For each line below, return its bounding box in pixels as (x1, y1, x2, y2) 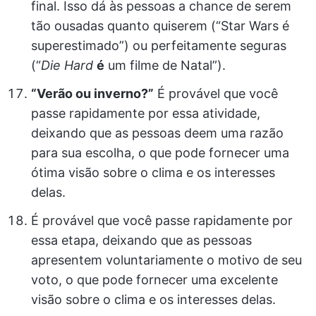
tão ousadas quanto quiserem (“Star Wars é (31, 18, 289, 33)
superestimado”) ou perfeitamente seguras (31, 38, 286, 53)
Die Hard (41, 58, 93, 73)
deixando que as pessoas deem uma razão (31, 126, 284, 140)
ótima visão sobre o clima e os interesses (31, 165, 275, 180)
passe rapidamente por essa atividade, (31, 106, 260, 121)
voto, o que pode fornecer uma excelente (31, 272, 278, 287)
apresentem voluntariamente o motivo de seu (31, 253, 302, 267)
